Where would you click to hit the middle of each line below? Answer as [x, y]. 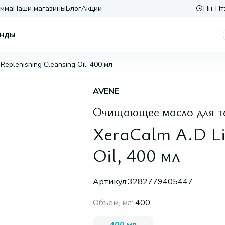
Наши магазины [39, 8]
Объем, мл [112, 203]
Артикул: [110, 182]
